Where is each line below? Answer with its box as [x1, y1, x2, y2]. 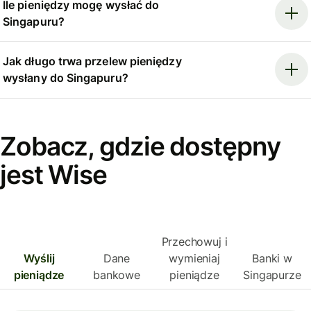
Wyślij [23, 251, 55, 266]
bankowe [93, 268, 140, 283]
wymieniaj [169, 251, 220, 266]
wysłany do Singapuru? [3, 71, 128, 85]
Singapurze [243, 268, 301, 283]
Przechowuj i [161, 235, 228, 249]
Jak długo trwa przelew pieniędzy [3, 54, 182, 69]
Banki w [252, 251, 292, 266]
